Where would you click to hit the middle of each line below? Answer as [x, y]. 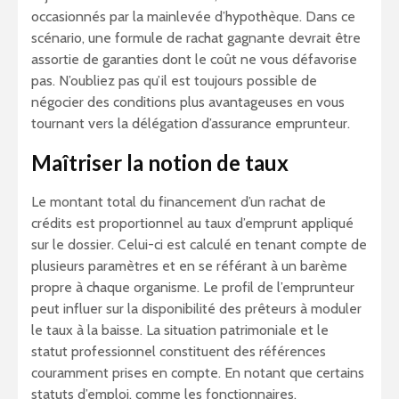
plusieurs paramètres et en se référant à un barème [189, 266]
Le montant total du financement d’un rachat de [179, 202]
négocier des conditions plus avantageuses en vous [188, 102]
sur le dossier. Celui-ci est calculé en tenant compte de [199, 245]
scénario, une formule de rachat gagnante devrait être [196, 38]
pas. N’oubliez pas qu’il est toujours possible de [174, 81]
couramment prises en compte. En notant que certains [198, 373]
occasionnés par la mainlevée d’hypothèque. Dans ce [193, 17]
